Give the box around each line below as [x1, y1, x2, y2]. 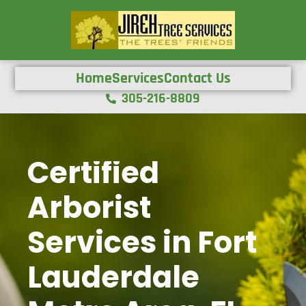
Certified [27, 152, 160, 193]
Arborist [27, 187, 152, 228]
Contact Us [163, 69, 231, 88]
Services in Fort [27, 222, 258, 263]
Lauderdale [27, 257, 200, 298]
